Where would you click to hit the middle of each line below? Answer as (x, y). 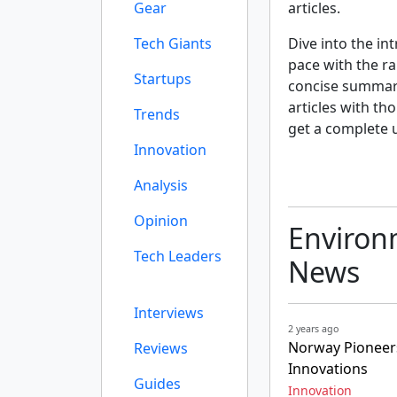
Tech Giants (173, 43)
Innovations (328, 369)
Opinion (161, 221)
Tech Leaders (178, 256)
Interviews (169, 313)
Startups (163, 79)
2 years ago (313, 329)
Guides (157, 384)
